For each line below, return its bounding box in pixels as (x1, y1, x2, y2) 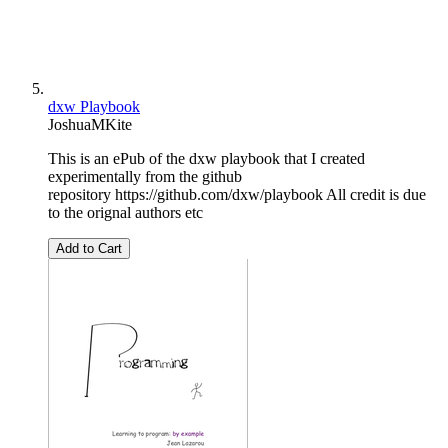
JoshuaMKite (48, 116, 132, 134)
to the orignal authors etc (48, 204, 203, 222)
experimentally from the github (48, 168, 242, 186)
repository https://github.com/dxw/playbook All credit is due (48, 186, 426, 204)
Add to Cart (56, 241, 122, 257)
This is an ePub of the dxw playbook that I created (48, 150, 365, 168)
